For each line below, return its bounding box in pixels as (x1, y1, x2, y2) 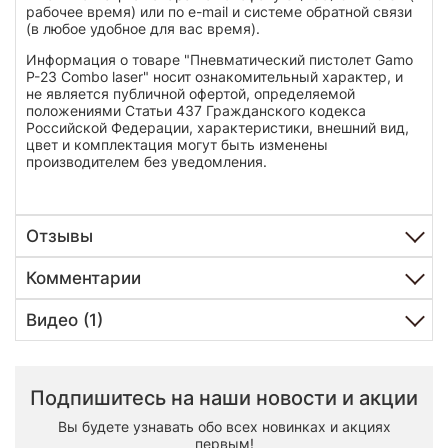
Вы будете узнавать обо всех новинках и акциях (57, 417, 391, 435)
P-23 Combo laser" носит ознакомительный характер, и (26, 67, 403, 85)
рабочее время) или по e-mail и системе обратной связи (26, 2, 412, 20)
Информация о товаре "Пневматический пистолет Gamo (26, 50, 413, 68)
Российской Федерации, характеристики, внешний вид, (26, 118, 409, 136)
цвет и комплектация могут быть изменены (26, 135, 328, 153)
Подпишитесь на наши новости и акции (30, 385, 418, 410)
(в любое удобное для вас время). (26, 19, 260, 37)
